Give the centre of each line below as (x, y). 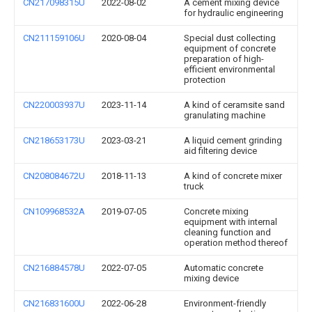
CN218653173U (54, 140)
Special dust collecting (230, 38)
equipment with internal (231, 222)
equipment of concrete (230, 48)
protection (205, 80)
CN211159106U (54, 38)
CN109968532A (54, 211)
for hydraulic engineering (234, 13)
